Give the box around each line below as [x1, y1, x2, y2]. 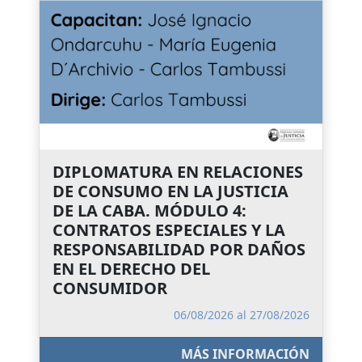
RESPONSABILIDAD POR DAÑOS [53, 238, 305, 260]
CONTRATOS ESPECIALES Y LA [53, 218, 285, 241]
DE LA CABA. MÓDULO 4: [53, 199, 246, 221]
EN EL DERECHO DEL [53, 257, 210, 280]
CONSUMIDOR [53, 276, 167, 299]
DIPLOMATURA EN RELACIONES [53, 160, 303, 183]
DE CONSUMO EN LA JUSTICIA [53, 179, 288, 202]
